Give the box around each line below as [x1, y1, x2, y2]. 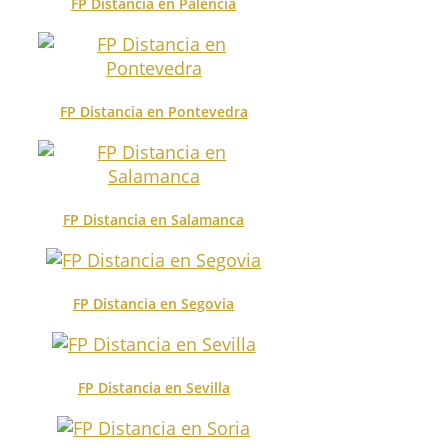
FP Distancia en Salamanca [63, 209, 245, 229]
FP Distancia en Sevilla [77, 377, 230, 397]
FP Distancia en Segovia [73, 293, 235, 313]
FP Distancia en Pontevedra [59, 101, 248, 121]
